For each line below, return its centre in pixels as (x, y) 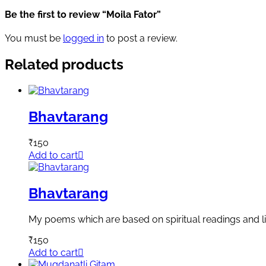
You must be (34, 39)
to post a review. (141, 39)
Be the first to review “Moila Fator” (83, 14)
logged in (83, 39)
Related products (64, 65)
